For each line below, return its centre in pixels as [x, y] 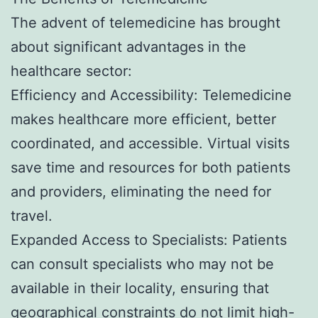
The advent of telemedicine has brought [146, 23]
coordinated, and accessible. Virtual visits [150, 144]
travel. [32, 216]
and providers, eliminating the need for [141, 192]
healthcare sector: [71, 71]
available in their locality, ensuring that [140, 289]
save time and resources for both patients [150, 168]
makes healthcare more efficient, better [143, 120]
